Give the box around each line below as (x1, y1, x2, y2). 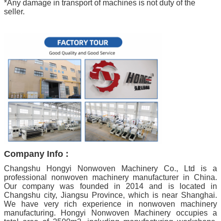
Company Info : (4, 149, 69, 159)
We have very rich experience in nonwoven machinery (4, 200, 217, 209)
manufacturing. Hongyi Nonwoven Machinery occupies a (4, 209, 217, 218)
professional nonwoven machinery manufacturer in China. (4, 173, 217, 182)
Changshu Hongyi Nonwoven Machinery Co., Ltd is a (4, 164, 217, 173)
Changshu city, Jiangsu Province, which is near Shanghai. (4, 191, 217, 200)
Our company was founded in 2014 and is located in (4, 182, 217, 191)
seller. (4, 7, 25, 16)
